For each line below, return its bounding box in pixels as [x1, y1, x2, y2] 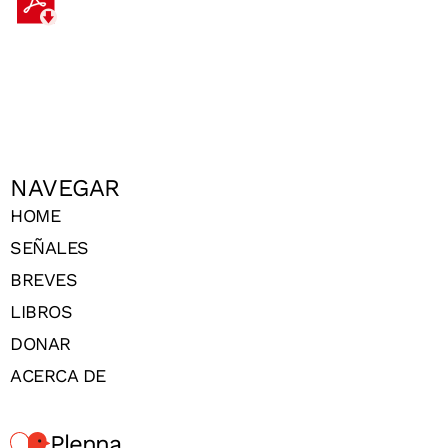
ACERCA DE [10, 365, 106, 387]
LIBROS [10, 301, 72, 323]
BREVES [10, 269, 77, 291]
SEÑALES [10, 237, 89, 259]
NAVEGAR [10, 174, 120, 203]
